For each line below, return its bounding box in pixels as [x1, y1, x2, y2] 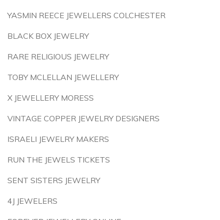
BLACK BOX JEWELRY [7, 31, 89, 41]
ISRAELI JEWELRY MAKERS [7, 134, 109, 144]
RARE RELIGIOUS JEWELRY [7, 52, 109, 61]
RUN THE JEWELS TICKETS [7, 155, 110, 165]
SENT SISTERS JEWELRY [7, 175, 100, 185]
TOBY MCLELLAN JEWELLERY [7, 72, 119, 82]
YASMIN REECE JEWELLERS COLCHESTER [7, 10, 165, 20]
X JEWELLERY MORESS [7, 93, 94, 103]
